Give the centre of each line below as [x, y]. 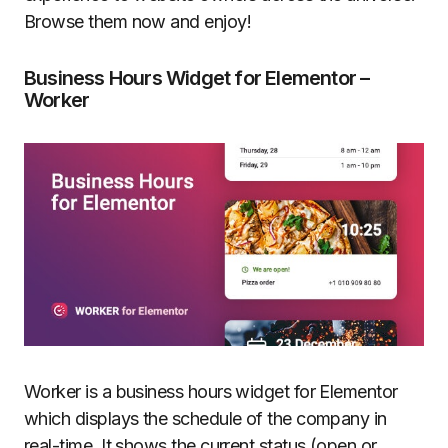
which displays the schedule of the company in [205, 419]
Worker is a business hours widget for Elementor [211, 392]
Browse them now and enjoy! [137, 21]
